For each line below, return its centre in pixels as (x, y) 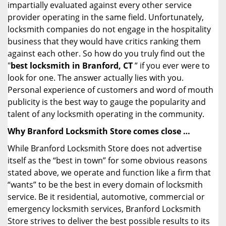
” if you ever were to (171, 66)
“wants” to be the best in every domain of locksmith (105, 185)
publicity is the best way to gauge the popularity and (107, 102)
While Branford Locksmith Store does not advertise (105, 148)
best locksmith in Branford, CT (72, 66)
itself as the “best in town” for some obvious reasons (107, 160)
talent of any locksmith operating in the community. (106, 114)
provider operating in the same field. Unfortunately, (106, 17)
